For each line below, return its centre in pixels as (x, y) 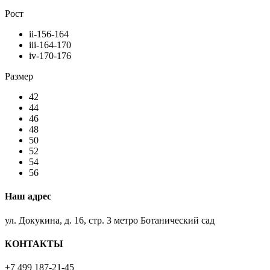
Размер (19, 77)
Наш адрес (28, 196)
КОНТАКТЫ (34, 243)
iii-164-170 (50, 45)
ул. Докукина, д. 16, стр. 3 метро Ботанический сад (110, 220)
